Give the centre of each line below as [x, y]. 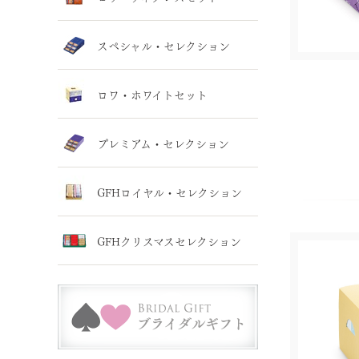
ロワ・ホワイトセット [152, 93]
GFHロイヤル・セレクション [169, 191]
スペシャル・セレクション [163, 44]
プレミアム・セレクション [163, 142]
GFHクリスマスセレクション [169, 240]
